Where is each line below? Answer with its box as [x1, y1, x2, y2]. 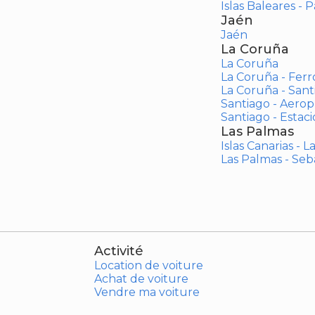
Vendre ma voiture [94, 285, 200, 299]
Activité [94, 243, 143, 259]
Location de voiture [94, 259, 203, 272]
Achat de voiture [94, 272, 188, 285]
